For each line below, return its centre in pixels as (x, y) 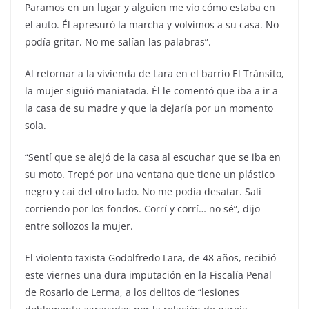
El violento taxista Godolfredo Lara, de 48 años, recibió (150, 258)
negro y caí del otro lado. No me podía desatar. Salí (143, 191)
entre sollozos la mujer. (79, 226)
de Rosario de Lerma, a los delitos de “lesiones (132, 292)
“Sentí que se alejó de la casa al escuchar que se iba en (153, 157)
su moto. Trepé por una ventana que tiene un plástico (150, 174)
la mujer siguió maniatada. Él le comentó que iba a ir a (151, 91)
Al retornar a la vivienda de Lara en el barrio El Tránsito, (154, 73)
